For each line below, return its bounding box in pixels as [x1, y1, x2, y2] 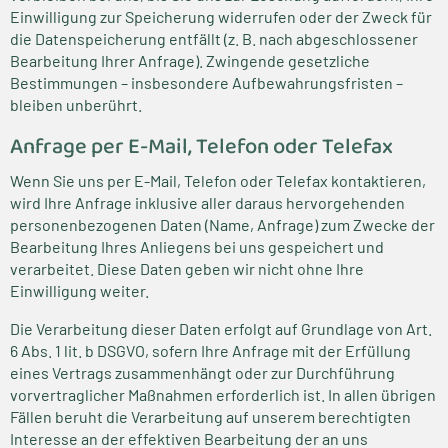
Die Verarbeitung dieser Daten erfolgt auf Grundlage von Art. [10, 319, 432, 338]
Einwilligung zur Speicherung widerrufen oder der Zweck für [10, 7, 432, 26]
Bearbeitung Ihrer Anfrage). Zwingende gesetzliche [10, 51, 370, 70]
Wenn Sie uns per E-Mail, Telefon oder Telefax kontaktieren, [10, 171, 426, 190]
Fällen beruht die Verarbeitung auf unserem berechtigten [10, 407, 411, 426]
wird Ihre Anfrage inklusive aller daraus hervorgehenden [10, 193, 405, 212]
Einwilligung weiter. [10, 281, 149, 300]
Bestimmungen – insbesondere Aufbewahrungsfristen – [10, 73, 403, 92]
